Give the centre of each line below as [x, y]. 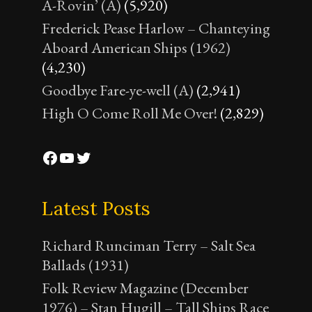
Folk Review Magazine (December [145, 288]
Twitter [99, 157]
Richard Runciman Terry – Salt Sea [149, 245]
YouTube [88, 157]
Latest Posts [96, 208]
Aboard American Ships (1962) [136, 47]
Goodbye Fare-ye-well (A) [118, 90]
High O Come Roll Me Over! [130, 113]
